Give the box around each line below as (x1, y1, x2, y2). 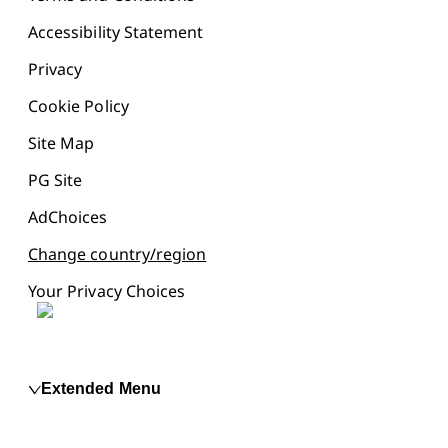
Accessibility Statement (28, 20, 204, 43)
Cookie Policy (28, 94, 129, 117)
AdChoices (28, 205, 108, 228)
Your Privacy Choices (28, 279, 186, 302)
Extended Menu (41, 379, 161, 397)
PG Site (28, 168, 83, 191)
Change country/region (28, 242, 207, 265)
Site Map (28, 131, 95, 154)
